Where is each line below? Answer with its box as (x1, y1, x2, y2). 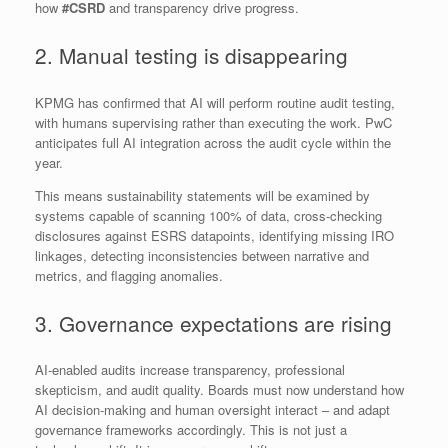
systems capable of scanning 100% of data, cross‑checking (35, 205, 382, 225)
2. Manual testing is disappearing (35, 40, 348, 71)
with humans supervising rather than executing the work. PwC (35, 112, 392, 132)
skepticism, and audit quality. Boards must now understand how (35, 380, 404, 400)
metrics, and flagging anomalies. (35, 265, 223, 285)
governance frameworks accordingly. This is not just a (35, 420, 347, 440)
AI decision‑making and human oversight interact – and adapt (35, 400, 390, 420)
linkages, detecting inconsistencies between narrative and (35, 245, 369, 265)
